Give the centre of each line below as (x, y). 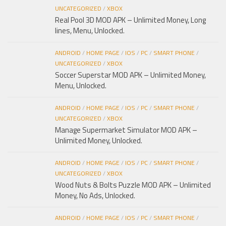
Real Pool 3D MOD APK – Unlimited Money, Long (130, 20)
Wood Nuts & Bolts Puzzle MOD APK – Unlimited (133, 185)
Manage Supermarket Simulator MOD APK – (126, 130)
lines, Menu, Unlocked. (90, 30)
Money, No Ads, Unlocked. (95, 195)
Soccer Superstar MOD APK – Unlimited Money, (130, 75)
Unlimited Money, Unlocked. (99, 140)
